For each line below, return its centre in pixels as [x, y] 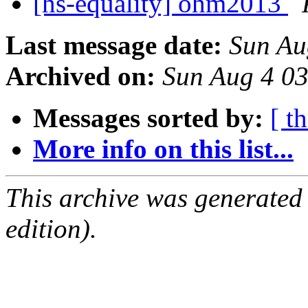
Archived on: [80, 76]
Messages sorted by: [148, 118]
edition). [51, 229]
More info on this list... [163, 149]
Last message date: [114, 45]
